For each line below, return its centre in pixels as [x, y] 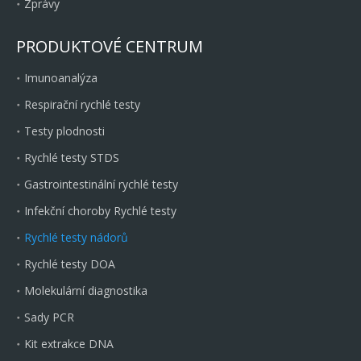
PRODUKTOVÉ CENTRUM [110, 46]
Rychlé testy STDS [72, 158]
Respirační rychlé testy [82, 104]
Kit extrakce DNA [69, 344]
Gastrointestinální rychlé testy [101, 184]
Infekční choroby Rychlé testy [100, 211]
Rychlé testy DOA [70, 264]
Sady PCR [49, 317]
